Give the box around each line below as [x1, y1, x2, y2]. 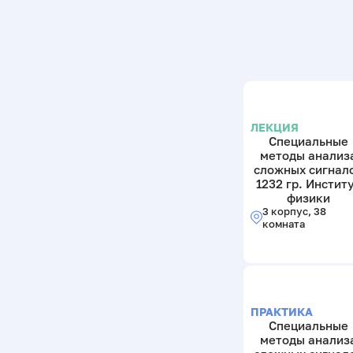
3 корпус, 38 [262, 204, 326, 217]
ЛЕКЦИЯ [251, 120, 299, 134]
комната [262, 217, 305, 230]
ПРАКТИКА [251, 304, 314, 318]
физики [286, 190, 330, 205]
